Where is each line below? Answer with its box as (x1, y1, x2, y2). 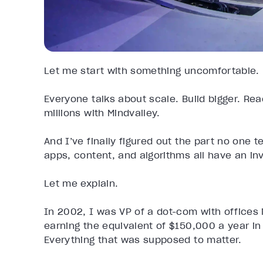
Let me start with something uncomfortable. (44, 65, 259, 77)
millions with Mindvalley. (44, 107, 164, 119)
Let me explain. (44, 177, 119, 190)
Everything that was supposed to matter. (44, 234, 242, 246)
